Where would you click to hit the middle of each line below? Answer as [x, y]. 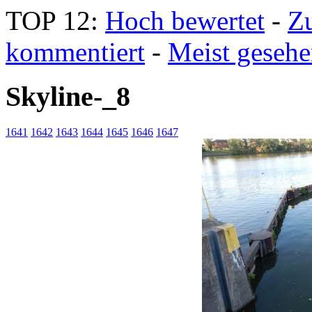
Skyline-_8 [68, 97]
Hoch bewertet [185, 20]
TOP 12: [55, 20]
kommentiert [75, 52]
